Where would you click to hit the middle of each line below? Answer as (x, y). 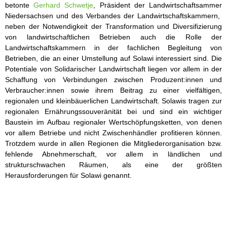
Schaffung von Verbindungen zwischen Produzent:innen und (113, 79)
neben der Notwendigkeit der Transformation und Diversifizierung (113, 26)
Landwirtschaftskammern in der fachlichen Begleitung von (113, 47)
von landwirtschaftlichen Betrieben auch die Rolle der (113, 37)
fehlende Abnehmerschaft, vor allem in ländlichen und (113, 154)
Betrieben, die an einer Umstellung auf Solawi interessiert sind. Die (113, 58)
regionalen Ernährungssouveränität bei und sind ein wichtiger (113, 111)
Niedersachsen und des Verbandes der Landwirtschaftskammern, (113, 15)
